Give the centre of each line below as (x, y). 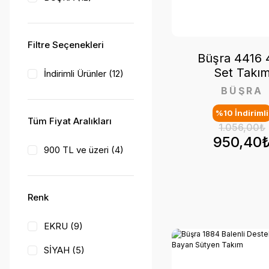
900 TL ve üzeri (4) (84, 150)
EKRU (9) (63, 226)
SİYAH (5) (64, 250)
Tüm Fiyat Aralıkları (70, 121)
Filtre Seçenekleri (66, 45)
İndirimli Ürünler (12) (84, 74)
